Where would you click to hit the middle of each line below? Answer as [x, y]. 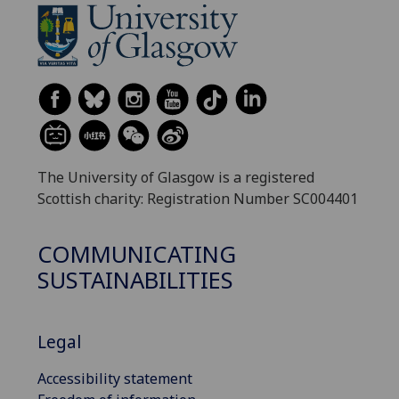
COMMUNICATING [137, 255]
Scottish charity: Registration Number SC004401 [198, 198]
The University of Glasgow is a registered [176, 177]
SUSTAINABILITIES [135, 281]
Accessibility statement [115, 379]
